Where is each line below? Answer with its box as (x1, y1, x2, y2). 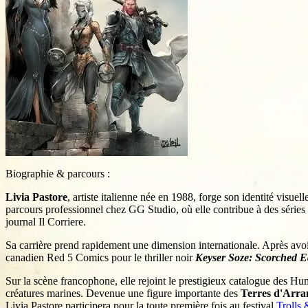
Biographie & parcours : (5, 168, 110, 180)
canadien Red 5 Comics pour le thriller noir (5, 252, 195, 264)
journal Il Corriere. (5, 216, 86, 228)
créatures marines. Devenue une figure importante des (5, 287, 241, 300)
